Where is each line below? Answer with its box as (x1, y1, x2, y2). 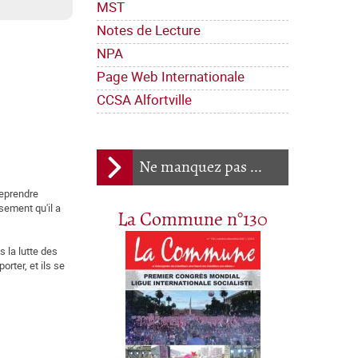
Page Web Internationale (97, 67, 245, 86)
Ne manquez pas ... (139, 158, 262, 177)
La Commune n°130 (117, 209, 268, 232)
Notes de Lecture (97, 21, 201, 40)
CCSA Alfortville (97, 90, 192, 109)
